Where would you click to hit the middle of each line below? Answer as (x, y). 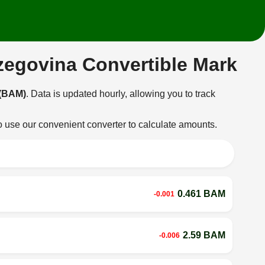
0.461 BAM (201, 193)
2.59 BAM (204, 235)
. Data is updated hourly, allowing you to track (121, 93)
